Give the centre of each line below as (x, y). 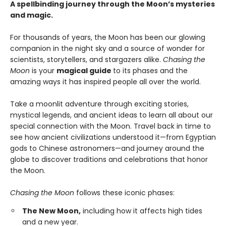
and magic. (32, 15)
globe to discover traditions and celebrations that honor (109, 159)
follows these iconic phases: (125, 193)
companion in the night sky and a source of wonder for (107, 48)
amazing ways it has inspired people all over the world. (106, 82)
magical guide (85, 71)
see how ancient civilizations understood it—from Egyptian (113, 137)
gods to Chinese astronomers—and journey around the (107, 148)
